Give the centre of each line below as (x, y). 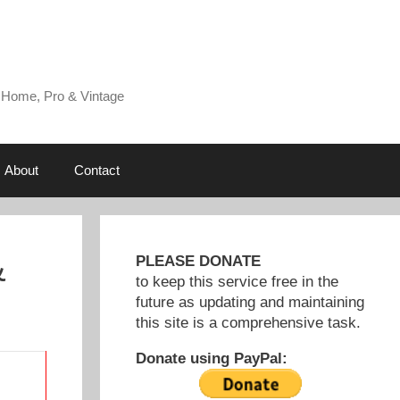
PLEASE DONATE (198, 262)
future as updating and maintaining (250, 303)
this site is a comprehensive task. (248, 323)
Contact (96, 171)
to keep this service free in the (237, 282)
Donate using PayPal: (212, 359)
